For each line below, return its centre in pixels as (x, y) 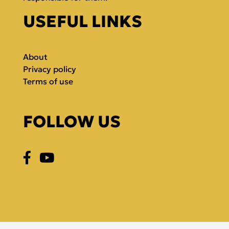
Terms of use (48, 82)
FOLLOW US (72, 122)
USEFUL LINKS (83, 22)
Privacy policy (50, 69)
